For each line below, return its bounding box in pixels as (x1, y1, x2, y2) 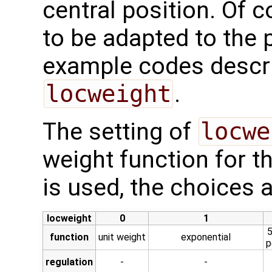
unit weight (98, 231, 146, 243)
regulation (46, 256, 93, 268)
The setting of (42, 117, 197, 146)
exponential (181, 231, 231, 243)
